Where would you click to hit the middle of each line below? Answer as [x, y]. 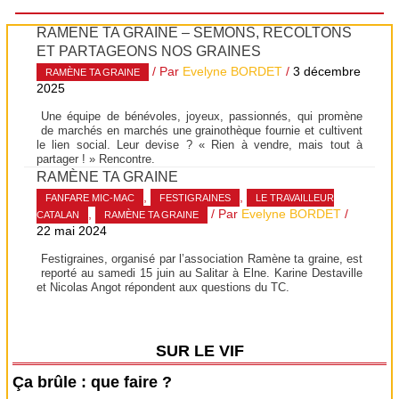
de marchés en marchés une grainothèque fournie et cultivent [202, 130]
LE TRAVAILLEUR [295, 198]
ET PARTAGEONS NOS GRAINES [149, 50]
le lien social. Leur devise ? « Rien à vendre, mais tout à [199, 144]
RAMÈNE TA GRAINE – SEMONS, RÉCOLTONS [195, 32]
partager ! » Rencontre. [96, 159]
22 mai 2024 [72, 232]
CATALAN [58, 215]
